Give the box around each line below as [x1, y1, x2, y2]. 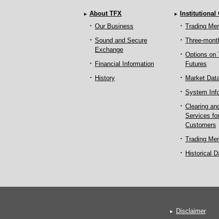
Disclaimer [176, 207, 206, 215]
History [95, 74, 115, 82]
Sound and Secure [95, 37, 147, 44]
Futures [185, 60, 207, 67]
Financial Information [95, 60, 154, 67]
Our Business [95, 22, 133, 30]
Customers [185, 121, 216, 129]
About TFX [89, 10, 122, 17]
